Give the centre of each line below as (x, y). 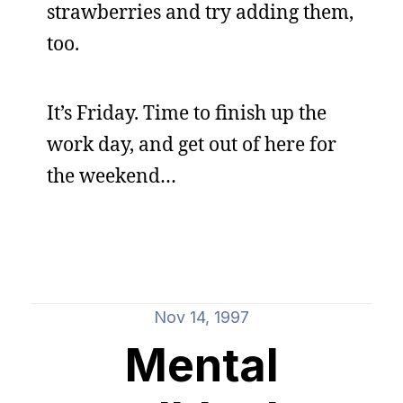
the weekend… (112, 175)
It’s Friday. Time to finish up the (187, 112)
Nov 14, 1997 (201, 317)
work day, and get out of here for (192, 144)
